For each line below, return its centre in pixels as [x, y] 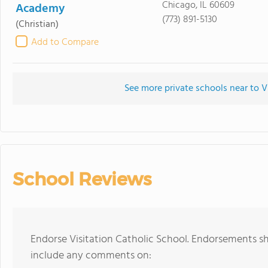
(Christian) [37, 25]
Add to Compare [65, 42]
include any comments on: [91, 256]
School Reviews [82, 179]
